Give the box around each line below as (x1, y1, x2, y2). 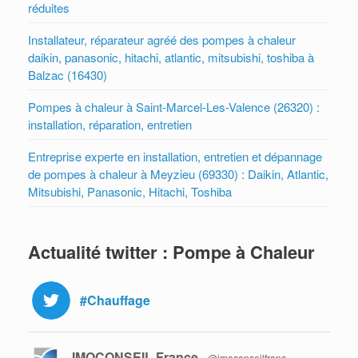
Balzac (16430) (28, 66, 107, 83)
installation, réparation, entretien (28, 115, 192, 133)
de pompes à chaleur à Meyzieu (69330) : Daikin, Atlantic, (28, 165, 328, 182)
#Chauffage (80, 290, 150, 309)
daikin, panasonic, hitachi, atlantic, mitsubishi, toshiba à (28, 48, 314, 66)
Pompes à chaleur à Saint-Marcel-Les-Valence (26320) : (28, 97, 320, 115)
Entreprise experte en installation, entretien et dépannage (28, 147, 322, 165)
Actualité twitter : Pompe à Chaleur (28, 238, 315, 265)
